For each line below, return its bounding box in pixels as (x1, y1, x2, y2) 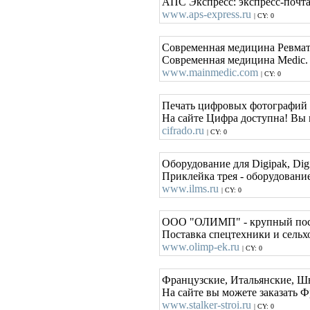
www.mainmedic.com (162, 66, 258, 78)
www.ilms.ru (162, 183, 219, 194)
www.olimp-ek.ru (162, 241, 239, 253)
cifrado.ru (162, 125, 204, 136)
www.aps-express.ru (162, 8, 251, 20)
